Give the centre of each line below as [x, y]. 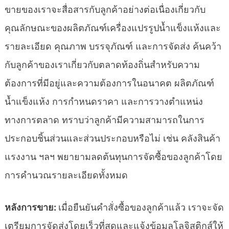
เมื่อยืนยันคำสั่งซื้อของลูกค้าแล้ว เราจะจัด [141, 208]
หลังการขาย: [31, 208]
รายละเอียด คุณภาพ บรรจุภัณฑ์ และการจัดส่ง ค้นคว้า [113, 47]
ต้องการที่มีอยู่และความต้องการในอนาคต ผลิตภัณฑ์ [109, 83]
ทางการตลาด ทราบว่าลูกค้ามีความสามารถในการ [105, 120]
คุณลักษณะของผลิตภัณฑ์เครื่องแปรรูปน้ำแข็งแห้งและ [113, 28]
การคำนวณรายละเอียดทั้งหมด [66, 175]
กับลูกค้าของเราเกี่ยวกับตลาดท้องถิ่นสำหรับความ [102, 65]
